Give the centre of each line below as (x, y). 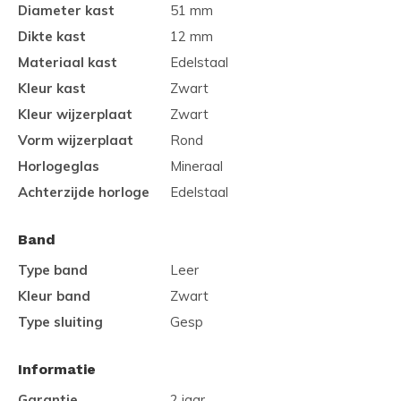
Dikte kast (52, 36)
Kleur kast (52, 88)
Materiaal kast (68, 62)
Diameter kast (66, 10)
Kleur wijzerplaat (75, 114)
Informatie (57, 369)
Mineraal (196, 166)
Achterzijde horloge (84, 192)
